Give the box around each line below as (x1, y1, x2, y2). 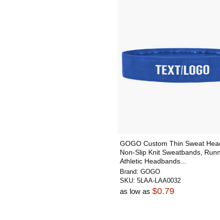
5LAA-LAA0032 (137, 177, 181, 184)
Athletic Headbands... (120, 157, 186, 165)
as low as (120, 187, 152, 195)
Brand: (120, 168, 140, 175)
